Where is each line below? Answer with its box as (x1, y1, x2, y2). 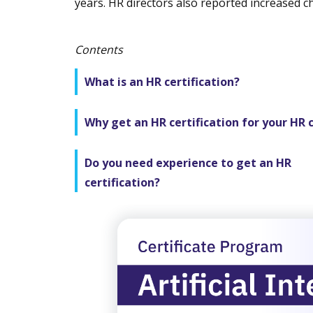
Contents (75, 42, 123, 58)
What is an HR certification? (85, 74, 240, 90)
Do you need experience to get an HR (85, 155, 291, 171)
